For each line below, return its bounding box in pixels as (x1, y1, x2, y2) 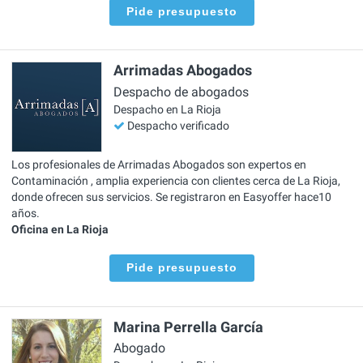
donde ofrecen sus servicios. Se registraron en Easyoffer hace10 (11, 190, 331, 204)
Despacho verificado (127, 118, 229, 132)
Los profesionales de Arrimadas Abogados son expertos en (11, 158, 306, 172)
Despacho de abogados (113, 83, 249, 100)
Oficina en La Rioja (11, 223, 109, 237)
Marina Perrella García (113, 318, 263, 335)
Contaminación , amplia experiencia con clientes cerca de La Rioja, (11, 174, 340, 188)
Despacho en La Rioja (113, 102, 221, 116)
